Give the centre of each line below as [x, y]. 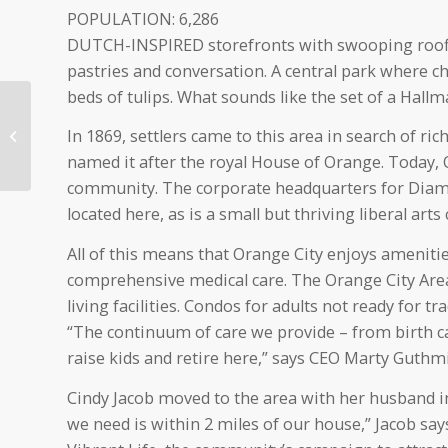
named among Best [94, 135]
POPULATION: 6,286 [143, 18]
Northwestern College [101, 114]
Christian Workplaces [99, 156]
